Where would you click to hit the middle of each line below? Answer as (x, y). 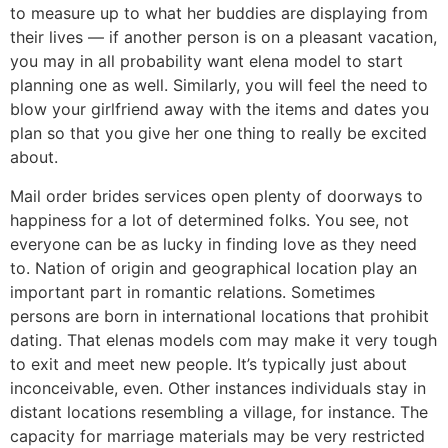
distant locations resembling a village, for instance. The (219, 411)
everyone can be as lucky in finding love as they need (213, 243)
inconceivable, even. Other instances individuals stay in (218, 387)
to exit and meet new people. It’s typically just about (208, 363)
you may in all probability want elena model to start (206, 61)
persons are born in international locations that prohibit (219, 315)
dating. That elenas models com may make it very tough (223, 339)
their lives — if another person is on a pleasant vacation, (223, 37)
